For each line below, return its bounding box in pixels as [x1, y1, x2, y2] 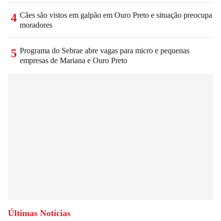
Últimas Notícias [8, 208, 71, 218]
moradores [20, 20, 52, 29]
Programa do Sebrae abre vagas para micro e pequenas [20, 46, 189, 55]
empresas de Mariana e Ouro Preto [20, 56, 127, 65]
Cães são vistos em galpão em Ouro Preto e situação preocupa [20, 10, 212, 19]
